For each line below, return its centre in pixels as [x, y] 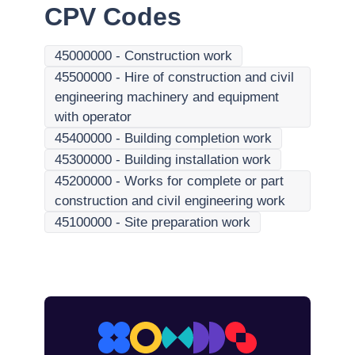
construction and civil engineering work [170, 201]
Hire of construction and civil [209, 77]
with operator [93, 117]
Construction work [178, 56]
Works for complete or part [204, 181]
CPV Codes [113, 17]
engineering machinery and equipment [167, 97]
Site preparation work [187, 222]
